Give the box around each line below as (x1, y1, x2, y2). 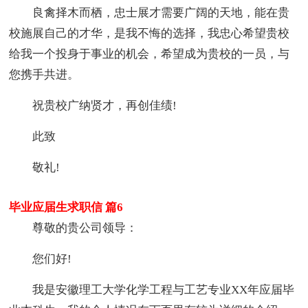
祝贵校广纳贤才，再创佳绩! (32, 98, 177, 112)
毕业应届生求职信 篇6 (9, 200, 124, 214)
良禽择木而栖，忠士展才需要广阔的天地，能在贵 (32, 5, 290, 19)
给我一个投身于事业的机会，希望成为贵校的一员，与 (9, 47, 290, 60)
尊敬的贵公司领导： (32, 221, 138, 234)
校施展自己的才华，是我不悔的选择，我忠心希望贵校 (9, 26, 290, 40)
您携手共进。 (9, 67, 80, 81)
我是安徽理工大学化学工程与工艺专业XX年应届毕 (32, 283, 295, 296)
